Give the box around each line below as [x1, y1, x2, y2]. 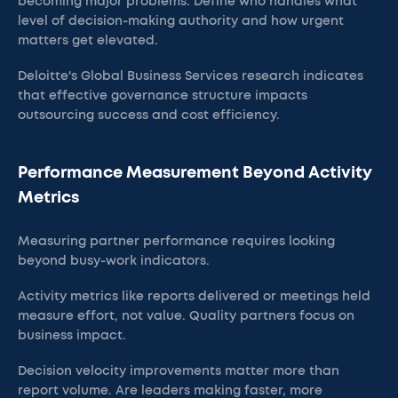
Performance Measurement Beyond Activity [18, 165, 372, 181]
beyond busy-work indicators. [18, 255, 210, 267]
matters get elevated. [18, 35, 158, 47]
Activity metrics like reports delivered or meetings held [18, 291, 370, 303]
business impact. [18, 330, 126, 342]
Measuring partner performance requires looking [18, 235, 335, 248]
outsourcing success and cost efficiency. [18, 109, 280, 122]
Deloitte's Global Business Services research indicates [18, 70, 363, 83]
